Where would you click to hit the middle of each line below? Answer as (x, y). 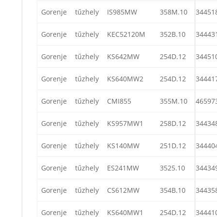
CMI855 (119, 101)
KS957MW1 (125, 123)
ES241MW (123, 168)
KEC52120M (126, 34)
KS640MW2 (125, 78)
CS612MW (123, 190)
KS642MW (123, 56)
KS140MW (123, 145)
